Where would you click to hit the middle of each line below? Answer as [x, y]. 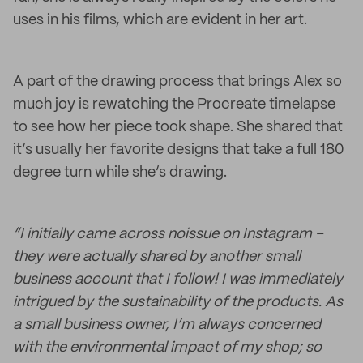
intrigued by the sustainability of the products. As [178, 302]
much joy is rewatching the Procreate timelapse [174, 105]
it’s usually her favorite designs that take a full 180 [179, 150]
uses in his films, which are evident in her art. [160, 20]
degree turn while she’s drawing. [120, 173]
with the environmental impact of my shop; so [167, 348]
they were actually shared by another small [157, 257]
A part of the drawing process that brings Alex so [177, 82]
